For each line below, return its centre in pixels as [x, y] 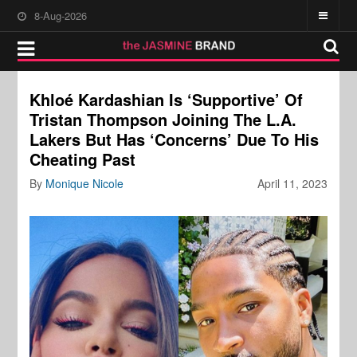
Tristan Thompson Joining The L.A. [163, 119]
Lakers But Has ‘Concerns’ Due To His [175, 139]
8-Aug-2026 [61, 16]
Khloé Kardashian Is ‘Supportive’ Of [167, 99]
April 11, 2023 [292, 183]
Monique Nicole [85, 183]
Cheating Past [83, 159]
